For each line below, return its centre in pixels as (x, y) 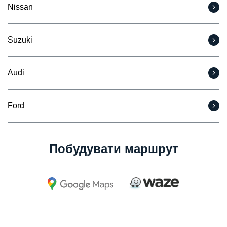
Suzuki (20, 40)
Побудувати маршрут (113, 149)
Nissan (20, 7)
